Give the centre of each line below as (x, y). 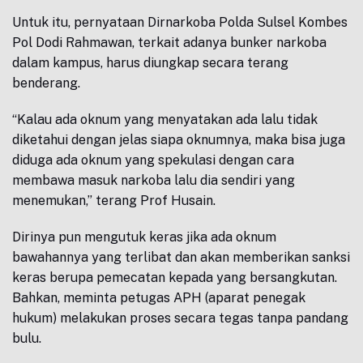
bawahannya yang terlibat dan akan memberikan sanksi (181, 257)
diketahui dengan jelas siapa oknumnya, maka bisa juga (179, 140)
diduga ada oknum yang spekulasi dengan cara (153, 160)
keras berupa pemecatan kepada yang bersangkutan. (175, 278)
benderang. (46, 83)
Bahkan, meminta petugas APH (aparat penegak (159, 298)
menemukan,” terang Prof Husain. (114, 201)
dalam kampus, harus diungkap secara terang (150, 63)
